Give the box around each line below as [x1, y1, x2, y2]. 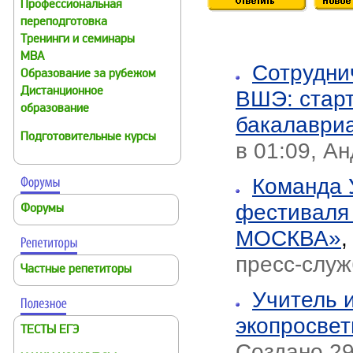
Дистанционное [20, 86, 103, 98]
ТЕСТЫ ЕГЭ [20, 325, 79, 336]
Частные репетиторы [20, 264, 132, 276]
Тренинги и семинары [20, 34, 135, 46]
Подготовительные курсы [20, 132, 156, 143]
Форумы [20, 203, 64, 215]
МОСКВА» [236, 225, 341, 251]
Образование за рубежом [20, 69, 156, 80]
